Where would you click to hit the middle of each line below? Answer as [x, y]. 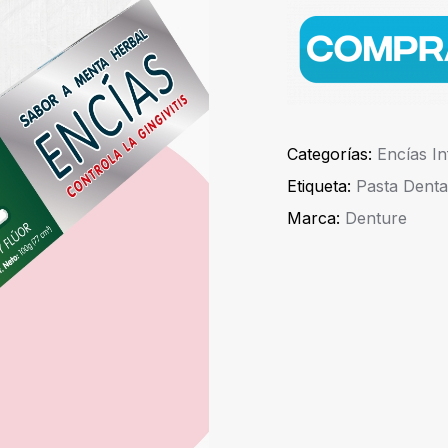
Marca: [316, 218]
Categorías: [332, 154]
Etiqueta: [321, 186]
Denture [376, 218]
